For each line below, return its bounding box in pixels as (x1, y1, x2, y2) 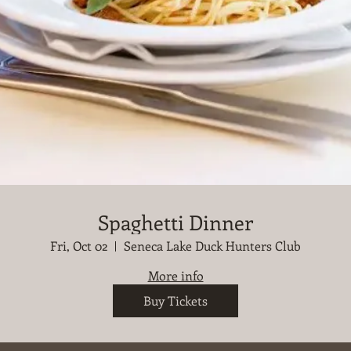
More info (147, 267, 204, 284)
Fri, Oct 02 (50, 237, 107, 255)
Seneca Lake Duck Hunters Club (124, 237, 301, 255)
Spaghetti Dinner (98, 208, 253, 237)
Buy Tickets (143, 292, 208, 309)
